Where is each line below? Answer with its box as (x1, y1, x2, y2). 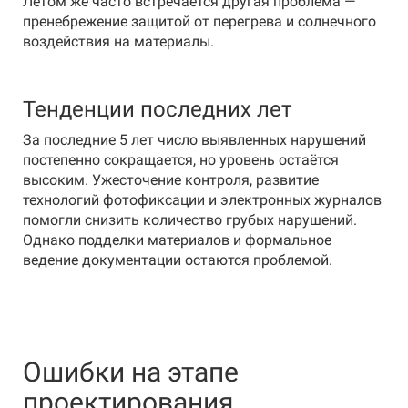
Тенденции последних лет (23, 97, 292, 122)
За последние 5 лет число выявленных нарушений (23, 131, 366, 148)
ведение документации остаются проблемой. (23, 251, 332, 269)
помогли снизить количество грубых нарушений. (23, 211, 357, 229)
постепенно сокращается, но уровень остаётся (23, 151, 339, 168)
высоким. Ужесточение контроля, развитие (23, 171, 319, 189)
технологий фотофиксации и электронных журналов (23, 191, 382, 209)
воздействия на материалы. (23, 33, 214, 50)
